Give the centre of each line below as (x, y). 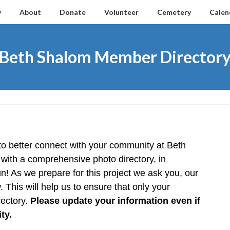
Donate (73, 12)
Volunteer (121, 12)
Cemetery (174, 12)
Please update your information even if (115, 201)
